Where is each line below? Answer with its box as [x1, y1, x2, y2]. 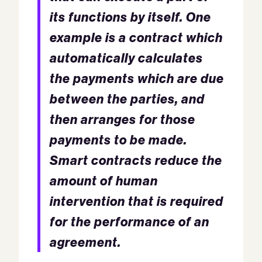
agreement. [50, 234, 121, 250]
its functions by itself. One [50, 9, 211, 25]
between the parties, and [50, 91, 205, 106]
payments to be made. [50, 132, 187, 147]
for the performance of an [50, 213, 209, 229]
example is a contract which [50, 29, 223, 45]
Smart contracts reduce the [50, 152, 222, 168]
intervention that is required [50, 193, 223, 209]
